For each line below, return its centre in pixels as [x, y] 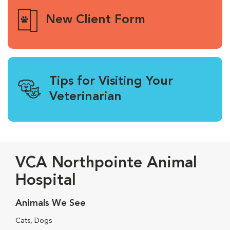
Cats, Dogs [34, 221]
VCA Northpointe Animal [106, 163]
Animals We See [51, 203]
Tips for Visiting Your [111, 81]
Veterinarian [85, 97]
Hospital [46, 180]
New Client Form [95, 20]
